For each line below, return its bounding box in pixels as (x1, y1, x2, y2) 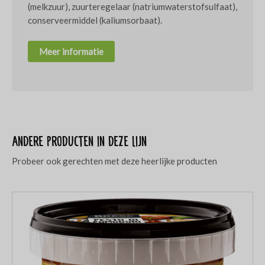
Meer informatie (38, 46, 104, 57)
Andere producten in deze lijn (12, 132, 147, 151)
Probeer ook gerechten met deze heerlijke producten (12, 156, 217, 167)
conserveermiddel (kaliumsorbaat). (27, 14, 162, 25)
